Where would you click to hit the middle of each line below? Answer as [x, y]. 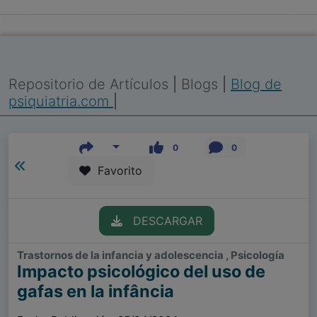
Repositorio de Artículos [88, 84]
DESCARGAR [162, 221]
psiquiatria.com [61, 101]
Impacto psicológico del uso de [141, 272]
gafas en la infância [96, 292]
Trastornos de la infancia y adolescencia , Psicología [151, 255]
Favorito [116, 171]
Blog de [256, 84]
